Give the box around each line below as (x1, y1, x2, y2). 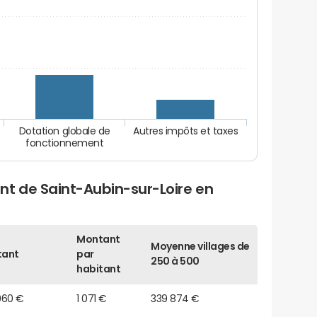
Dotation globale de (18, 125, 111, 137)
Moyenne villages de (151, 241, 250, 252)
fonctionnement (25, 137, 104, 148)
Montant (76, 234, 120, 245)
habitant (76, 264, 121, 275)
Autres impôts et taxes (133, 125, 238, 137)
